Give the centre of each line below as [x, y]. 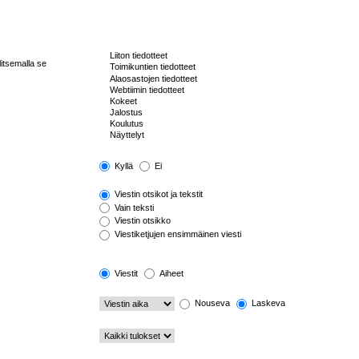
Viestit [125, 273]
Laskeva [267, 303]
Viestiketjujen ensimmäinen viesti [176, 234]
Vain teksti [133, 207]
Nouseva [211, 303]
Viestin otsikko [141, 221]
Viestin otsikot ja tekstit [157, 194]
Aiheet [170, 273]
